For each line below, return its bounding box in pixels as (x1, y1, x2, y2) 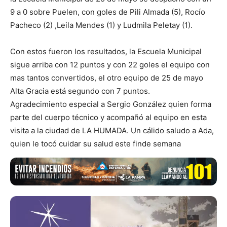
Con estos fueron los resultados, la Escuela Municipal (10, 47, 202, 57)
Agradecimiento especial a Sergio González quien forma (10, 99, 211, 109)
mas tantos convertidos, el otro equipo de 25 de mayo (10, 73, 203, 83)
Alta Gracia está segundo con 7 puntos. (10, 86, 150, 96)
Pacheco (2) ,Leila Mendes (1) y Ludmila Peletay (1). (10, 20, 193, 30)
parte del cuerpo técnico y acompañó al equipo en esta (10, 112, 207, 123)
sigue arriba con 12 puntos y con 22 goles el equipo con (10, 60, 210, 70)
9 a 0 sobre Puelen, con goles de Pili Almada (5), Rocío (10, 7, 205, 17)
